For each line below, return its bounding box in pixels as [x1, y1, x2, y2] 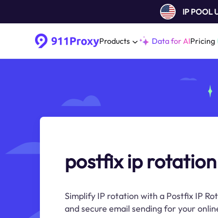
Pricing [190, 36, 215, 46]
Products [99, 36, 130, 46]
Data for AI [152, 36, 190, 46]
